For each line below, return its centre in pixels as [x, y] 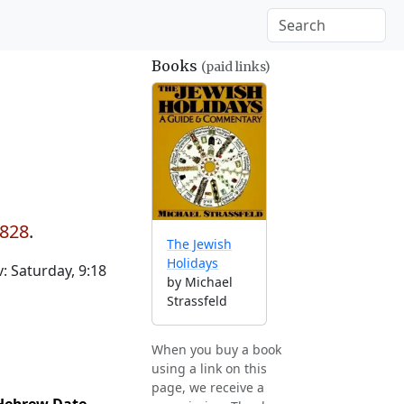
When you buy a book [216, 350]
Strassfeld [197, 301]
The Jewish [199, 244]
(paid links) [236, 67]
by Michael [200, 282]
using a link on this [209, 369]
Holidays [193, 263]
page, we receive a [208, 388]
